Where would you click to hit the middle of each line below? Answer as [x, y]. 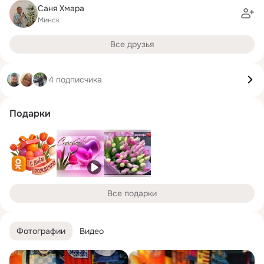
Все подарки [132, 193]
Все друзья [132, 44]
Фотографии [41, 231]
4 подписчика [75, 79]
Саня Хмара [61, 8]
